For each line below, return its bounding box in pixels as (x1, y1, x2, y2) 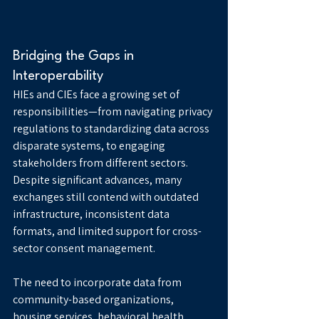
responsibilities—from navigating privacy (13, 103, 214, 119)
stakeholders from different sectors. (13, 155, 190, 170)
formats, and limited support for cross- (13, 223, 202, 239)
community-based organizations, (13, 291, 176, 307)
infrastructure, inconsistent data (13, 206, 172, 221)
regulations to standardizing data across (13, 120, 211, 136)
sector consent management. (13, 240, 155, 256)
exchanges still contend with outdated (13, 189, 201, 204)
